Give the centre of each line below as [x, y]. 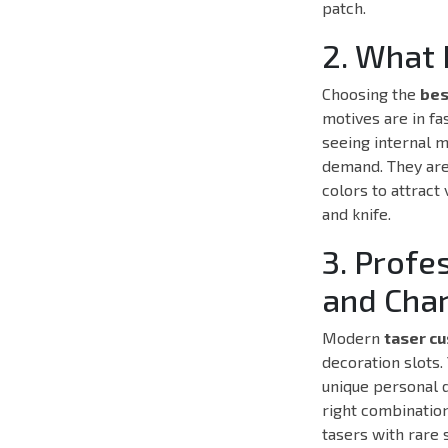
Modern [353, 337]
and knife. [356, 213]
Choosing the [371, 93]
